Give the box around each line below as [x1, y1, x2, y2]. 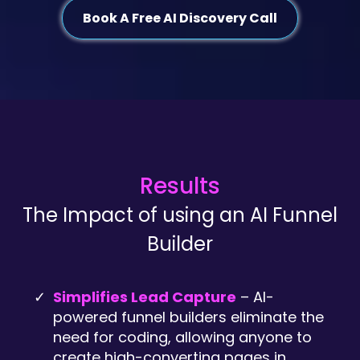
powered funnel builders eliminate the [53, 307, 324, 327]
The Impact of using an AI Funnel [22, 202, 337, 228]
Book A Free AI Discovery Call [83, 9, 277, 27]
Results [140, 170, 220, 202]
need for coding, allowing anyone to [53, 327, 312, 347]
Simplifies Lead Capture [53, 287, 236, 307]
